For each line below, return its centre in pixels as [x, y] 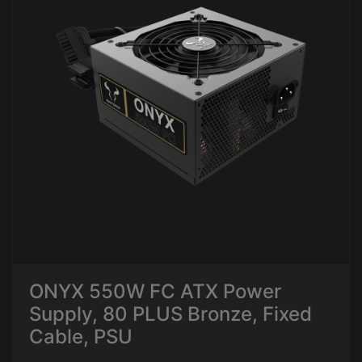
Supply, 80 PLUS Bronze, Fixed [170, 314]
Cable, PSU [81, 337]
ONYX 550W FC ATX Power [155, 291]
